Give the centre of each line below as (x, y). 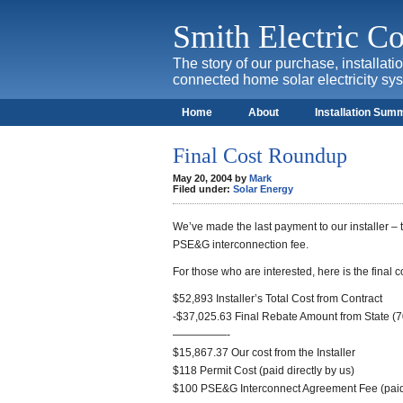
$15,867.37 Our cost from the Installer (264, 353)
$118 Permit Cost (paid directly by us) (264, 371)
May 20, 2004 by (211, 178)
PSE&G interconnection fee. (241, 245)
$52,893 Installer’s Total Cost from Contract (278, 299)
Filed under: (203, 189)
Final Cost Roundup (260, 156)
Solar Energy (263, 189)
